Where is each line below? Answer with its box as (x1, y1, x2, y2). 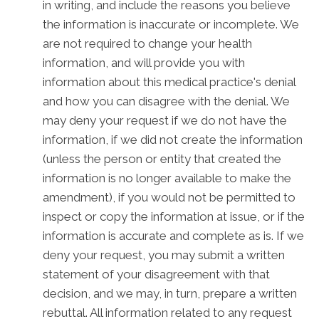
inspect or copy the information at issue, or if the (43, 209, 305, 224)
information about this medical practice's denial (43, 75, 296, 89)
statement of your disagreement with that (43, 267, 270, 281)
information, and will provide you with (43, 56, 245, 70)
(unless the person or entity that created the (43, 152, 281, 166)
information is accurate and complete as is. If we (43, 229, 304, 243)
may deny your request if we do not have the (43, 113, 287, 127)
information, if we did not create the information (43, 132, 303, 147)
